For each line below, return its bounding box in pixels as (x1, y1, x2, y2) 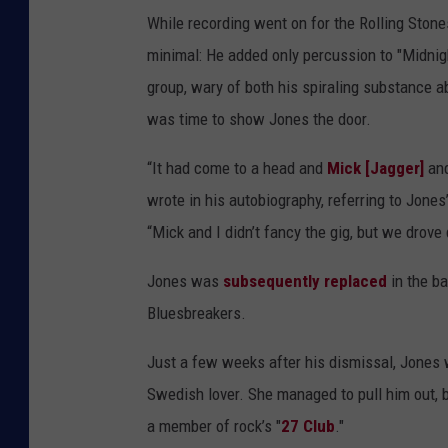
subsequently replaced (223, 271, 387, 292)
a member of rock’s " (147, 416, 281, 437)
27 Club (281, 416, 335, 437)
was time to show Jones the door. (147, 109, 371, 130)
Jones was (147, 271, 223, 292)
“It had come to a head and (147, 158, 327, 179)
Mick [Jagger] (327, 158, 424, 179)
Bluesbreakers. (147, 303, 246, 324)
